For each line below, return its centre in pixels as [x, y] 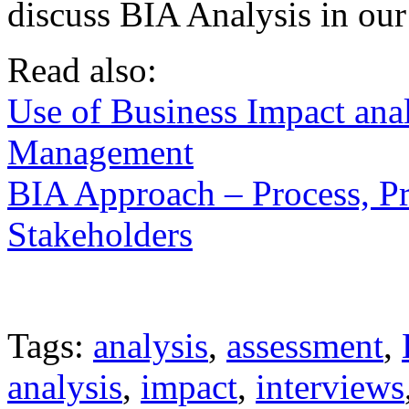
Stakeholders [100, 234]
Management [100, 152]
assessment [305, 345]
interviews [330, 386]
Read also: [82, 69]
